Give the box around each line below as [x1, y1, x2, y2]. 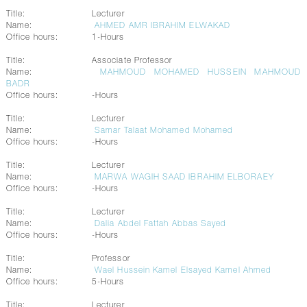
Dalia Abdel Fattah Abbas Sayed [95, 220, 227, 228]
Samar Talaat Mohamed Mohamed [95, 127, 234, 135]
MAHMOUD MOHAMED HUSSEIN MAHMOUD [99, 69, 302, 77]
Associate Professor [91, 57, 173, 65]
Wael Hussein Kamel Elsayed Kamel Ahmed [95, 267, 272, 275]
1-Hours [91, 34, 125, 42]
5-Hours [91, 278, 125, 286]
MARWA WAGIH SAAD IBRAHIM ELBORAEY [95, 173, 274, 182]
